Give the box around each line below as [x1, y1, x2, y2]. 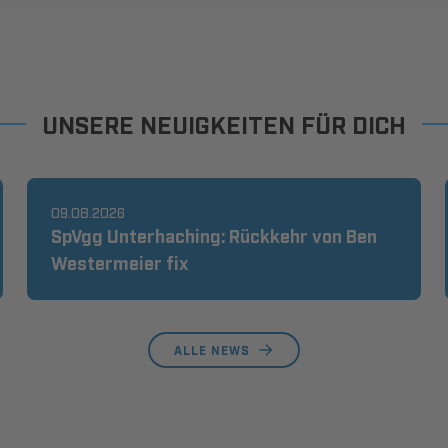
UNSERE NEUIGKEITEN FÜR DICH [41, 109, 406, 138]
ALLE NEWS [173, 343, 250, 357]
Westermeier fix [50, 251, 189, 273]
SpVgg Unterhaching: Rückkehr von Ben [50, 224, 377, 246]
